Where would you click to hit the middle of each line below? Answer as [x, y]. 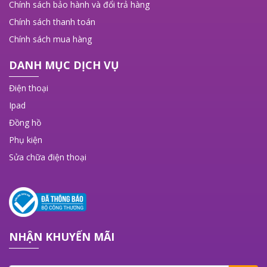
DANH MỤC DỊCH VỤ [64, 65]
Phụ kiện [26, 140]
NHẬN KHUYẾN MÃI [62, 237]
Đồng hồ [25, 122]
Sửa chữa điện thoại [48, 157]
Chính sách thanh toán [52, 22]
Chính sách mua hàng [50, 39]
